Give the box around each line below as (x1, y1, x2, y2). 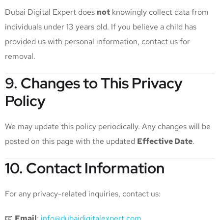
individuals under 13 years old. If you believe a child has (5, 22, 196, 32)
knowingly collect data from (110, 7, 209, 17)
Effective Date (137, 136, 192, 146)
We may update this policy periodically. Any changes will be (5, 121, 211, 132)
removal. (5, 51, 35, 61)
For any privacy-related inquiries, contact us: (5, 189, 161, 199)
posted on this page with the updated (5, 136, 137, 146)
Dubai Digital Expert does (5, 7, 97, 17)
